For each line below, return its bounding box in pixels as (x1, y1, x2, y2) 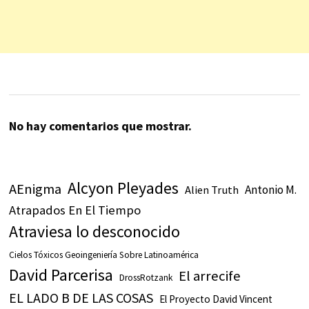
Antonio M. (244, 182, 297, 198)
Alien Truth (184, 183, 239, 197)
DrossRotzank (119, 272, 172, 284)
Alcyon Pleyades (67, 178, 179, 199)
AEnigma (8, 180, 61, 199)
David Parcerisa (8, 264, 113, 286)
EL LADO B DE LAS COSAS (8, 289, 153, 307)
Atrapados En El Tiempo (8, 202, 141, 219)
